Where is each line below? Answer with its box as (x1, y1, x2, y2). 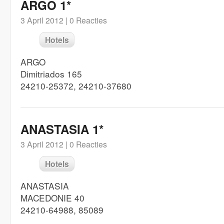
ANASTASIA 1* (20, 120, 103, 137)
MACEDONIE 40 (20, 191, 84, 204)
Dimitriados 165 (20, 67, 82, 80)
